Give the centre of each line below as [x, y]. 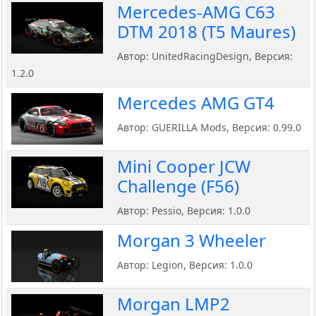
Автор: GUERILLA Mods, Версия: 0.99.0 [209, 128]
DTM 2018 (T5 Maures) [206, 32]
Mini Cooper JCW [184, 166]
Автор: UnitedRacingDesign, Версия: [205, 56]
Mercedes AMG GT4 [196, 103]
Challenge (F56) [178, 186]
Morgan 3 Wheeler [192, 241]
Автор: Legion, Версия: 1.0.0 [185, 265]
